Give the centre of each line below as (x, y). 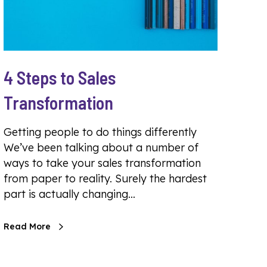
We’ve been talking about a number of (101, 148)
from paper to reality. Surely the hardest (105, 178)
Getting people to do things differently (100, 132)
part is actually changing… (69, 194)
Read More (27, 226)
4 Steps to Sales (60, 77)
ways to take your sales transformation (102, 163)
